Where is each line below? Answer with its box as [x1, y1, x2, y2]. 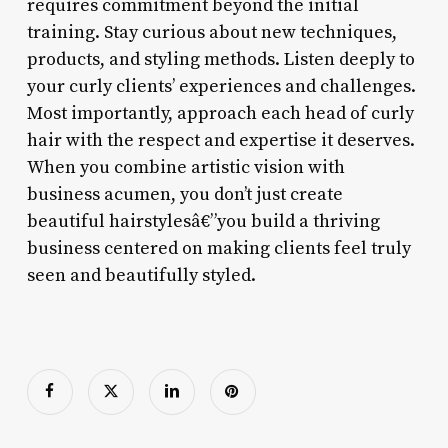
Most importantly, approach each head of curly [26, 101, 414, 125]
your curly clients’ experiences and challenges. [26, 74, 416, 98]
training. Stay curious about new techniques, [26, 20, 397, 44]
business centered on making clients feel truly [26, 236, 411, 260]
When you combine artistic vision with [26, 155, 345, 179]
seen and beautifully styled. [26, 263, 256, 287]
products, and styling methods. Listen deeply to [26, 47, 415, 71]
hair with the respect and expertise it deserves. [26, 128, 415, 152]
